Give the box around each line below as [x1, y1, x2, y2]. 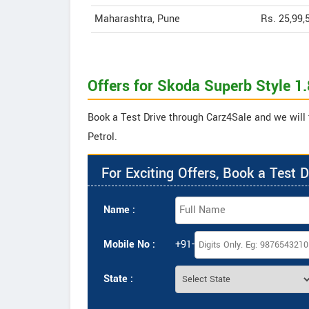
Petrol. [88, 130, 117, 144]
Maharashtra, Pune [94, 12, 180, 26]
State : [103, 272, 133, 286]
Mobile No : [103, 237, 155, 252]
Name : [103, 203, 135, 217]
